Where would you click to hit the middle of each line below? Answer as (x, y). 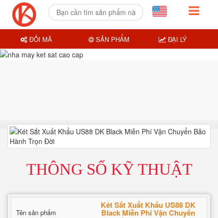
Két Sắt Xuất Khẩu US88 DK (148, 205)
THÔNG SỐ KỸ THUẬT (109, 169)
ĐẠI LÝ (176, 39)
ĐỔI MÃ (40, 39)
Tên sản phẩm (36, 212)
